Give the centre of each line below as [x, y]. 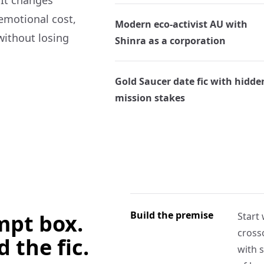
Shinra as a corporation [170, 41]
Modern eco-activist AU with [181, 24]
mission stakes [150, 98]
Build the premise [172, 215]
